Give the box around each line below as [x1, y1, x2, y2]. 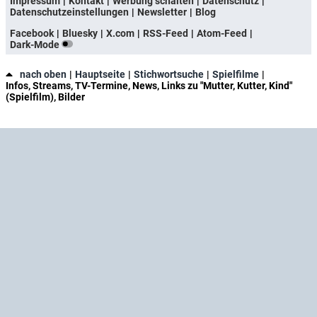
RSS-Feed [143, 28, 188, 40]
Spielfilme [212, 69, 259, 81]
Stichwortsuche [134, 69, 204, 81]
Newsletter [137, 6, 187, 18]
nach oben [20, 69, 67, 81]
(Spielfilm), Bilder [6, 91, 85, 103]
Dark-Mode [10, 39, 62, 51]
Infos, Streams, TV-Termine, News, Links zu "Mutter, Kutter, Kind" [6, 80, 292, 92]
